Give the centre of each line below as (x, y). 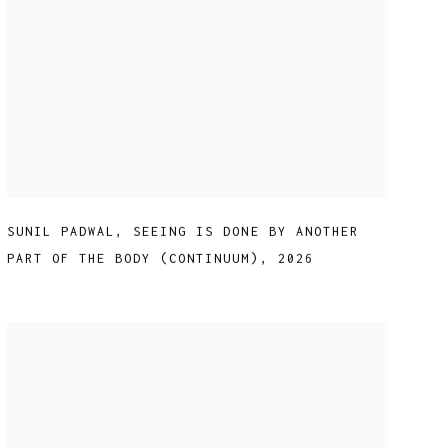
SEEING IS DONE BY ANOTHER (246, 232)
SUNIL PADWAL (60, 232)
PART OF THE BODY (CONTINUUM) (133, 259)
